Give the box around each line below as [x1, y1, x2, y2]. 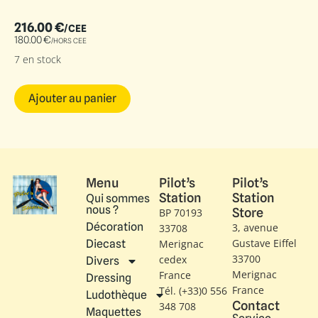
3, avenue [232, 221, 278, 235]
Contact [232, 298, 280, 314]
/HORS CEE [51, 35, 87, 45]
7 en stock [14, 52, 61, 66]
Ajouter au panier [28, 92, 116, 106]
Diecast [86, 237, 126, 251]
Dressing [86, 271, 131, 285]
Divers [86, 254, 119, 268]
